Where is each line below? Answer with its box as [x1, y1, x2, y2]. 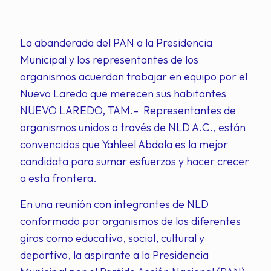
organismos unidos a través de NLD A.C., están [20, 120, 246, 134]
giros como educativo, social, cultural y [20, 231, 204, 245]
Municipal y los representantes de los [20, 53, 198, 67]
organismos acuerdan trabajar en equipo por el [20, 70, 247, 83]
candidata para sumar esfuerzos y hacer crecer [20, 154, 249, 168]
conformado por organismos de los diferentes [20, 214, 241, 228]
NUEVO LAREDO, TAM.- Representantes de [20, 103, 236, 117]
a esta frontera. [20, 171, 97, 185]
